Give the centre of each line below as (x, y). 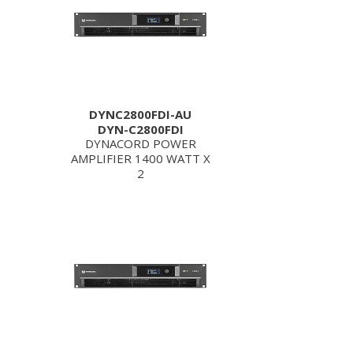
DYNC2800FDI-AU (140, 114)
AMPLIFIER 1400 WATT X (140, 158)
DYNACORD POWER (140, 143)
